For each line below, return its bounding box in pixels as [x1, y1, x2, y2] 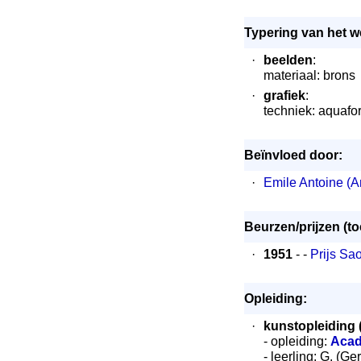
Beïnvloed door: [243, 148, 342, 162]
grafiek [263, 89, 305, 102]
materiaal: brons [263, 68, 355, 82]
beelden [263, 53, 313, 67]
